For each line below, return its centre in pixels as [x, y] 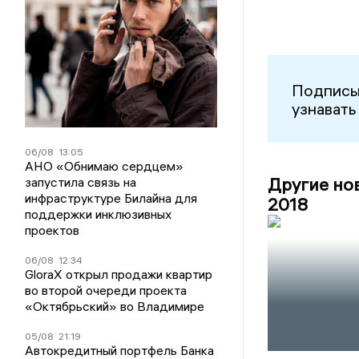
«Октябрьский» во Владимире [115, 306]
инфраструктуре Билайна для [111, 198]
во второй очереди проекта [106, 290]
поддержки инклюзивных [99, 214]
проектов [52, 230]
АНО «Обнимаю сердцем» [105, 166]
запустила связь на [81, 182]
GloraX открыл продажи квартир [119, 274]
